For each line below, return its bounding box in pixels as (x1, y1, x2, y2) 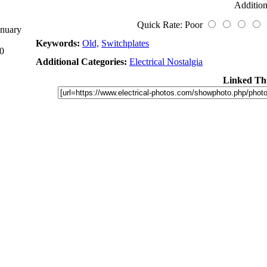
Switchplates (101, 38, 149, 48)
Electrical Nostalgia (129, 57, 203, 67)
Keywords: (36, 38, 80, 48)
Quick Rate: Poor (136, 20, 205, 30)
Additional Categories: (36, 57, 127, 67)
